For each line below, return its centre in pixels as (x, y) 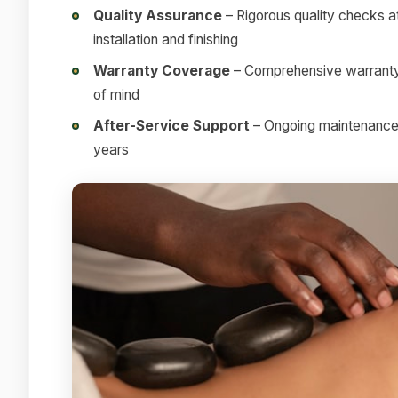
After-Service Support (171, 125)
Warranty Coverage (162, 70)
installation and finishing (166, 39)
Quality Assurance (158, 15)
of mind (116, 94)
